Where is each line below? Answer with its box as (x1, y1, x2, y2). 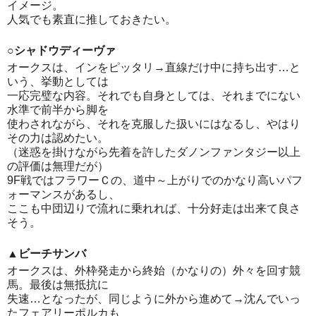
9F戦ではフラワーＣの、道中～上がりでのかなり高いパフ (7, 174, 303, 187)
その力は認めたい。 (7, 132, 109, 145)
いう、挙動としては (7, 75, 109, 88)
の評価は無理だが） (7, 160, 109, 173)
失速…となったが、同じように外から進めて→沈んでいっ (7, 293, 300, 305)
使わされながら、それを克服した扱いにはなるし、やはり (7, 118, 300, 130)
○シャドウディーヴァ (7, 44, 116, 57)
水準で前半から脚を (7, 104, 109, 116)
